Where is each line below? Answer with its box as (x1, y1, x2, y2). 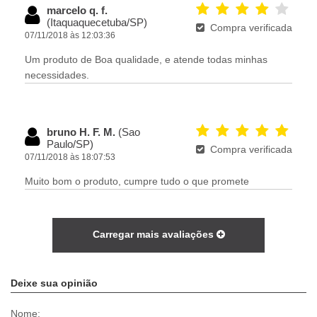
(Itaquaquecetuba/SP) (47, 16, 147, 29)
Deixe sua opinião (11, 277, 98, 289)
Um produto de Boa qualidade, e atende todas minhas (25, 54, 267, 66)
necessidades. (25, 69, 89, 81)
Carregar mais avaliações (92, 229, 217, 241)
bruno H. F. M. (47, 126, 118, 139)
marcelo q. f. (47, 4, 108, 17)
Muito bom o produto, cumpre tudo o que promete (25, 175, 249, 188)
